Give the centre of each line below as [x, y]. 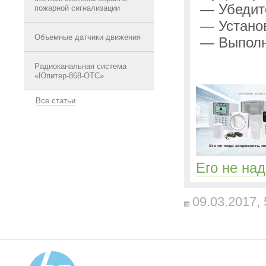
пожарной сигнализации [77, 8]
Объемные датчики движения [88, 37]
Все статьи [56, 101]
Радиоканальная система [80, 66]
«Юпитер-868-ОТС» [69, 76]
